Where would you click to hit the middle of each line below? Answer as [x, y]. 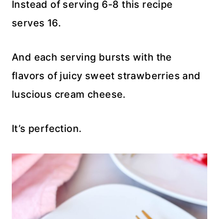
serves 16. [37, 23]
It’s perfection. [47, 129]
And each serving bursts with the [92, 57]
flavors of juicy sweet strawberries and [106, 76]
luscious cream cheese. [69, 95]
